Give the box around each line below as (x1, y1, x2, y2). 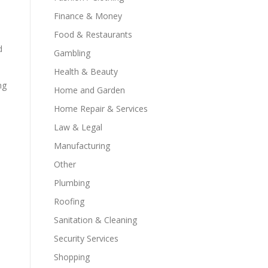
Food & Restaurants (54, 29, 132, 40)
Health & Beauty (54, 66, 118, 77)
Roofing (54, 196, 84, 207)
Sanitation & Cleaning (54, 214, 137, 226)
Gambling (54, 47, 90, 59)
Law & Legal (54, 121, 102, 133)
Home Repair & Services (54, 103, 148, 114)
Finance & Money (54, 10, 122, 22)
